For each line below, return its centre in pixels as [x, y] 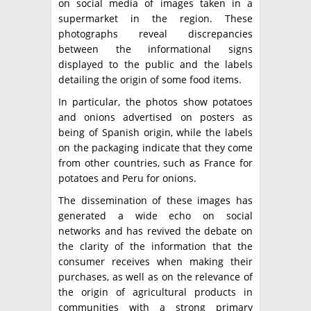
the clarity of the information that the [155, 246]
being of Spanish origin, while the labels [155, 133]
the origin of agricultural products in [155, 292]
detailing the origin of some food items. [150, 80]
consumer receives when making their [155, 262]
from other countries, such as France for [155, 163]
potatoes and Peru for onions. [127, 178]
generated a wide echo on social [155, 216]
